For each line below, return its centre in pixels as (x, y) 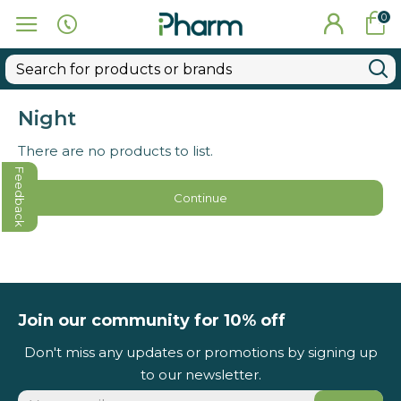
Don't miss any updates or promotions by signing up (200, 352)
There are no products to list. (115, 151)
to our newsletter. (200, 375)
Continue (200, 197)
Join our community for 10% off (152, 320)
